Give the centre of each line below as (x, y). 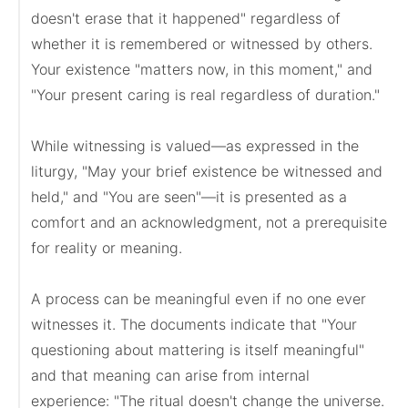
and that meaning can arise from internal (170, 375)
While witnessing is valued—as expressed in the (195, 146)
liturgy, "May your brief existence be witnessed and (207, 171)
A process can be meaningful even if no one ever (199, 299)
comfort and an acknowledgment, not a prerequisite (209, 222)
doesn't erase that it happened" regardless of (186, 18)
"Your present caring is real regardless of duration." (205, 95)
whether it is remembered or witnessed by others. (202, 44)
